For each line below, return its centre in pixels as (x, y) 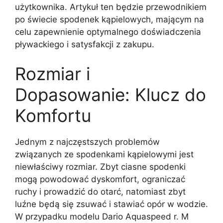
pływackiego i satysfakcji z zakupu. (85, 44)
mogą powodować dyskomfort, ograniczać (100, 179)
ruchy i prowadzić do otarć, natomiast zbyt (100, 192)
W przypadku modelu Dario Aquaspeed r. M (102, 217)
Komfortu (53, 116)
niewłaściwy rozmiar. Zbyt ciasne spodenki (100, 167)
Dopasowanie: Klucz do (111, 95)
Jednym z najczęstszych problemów (87, 142)
